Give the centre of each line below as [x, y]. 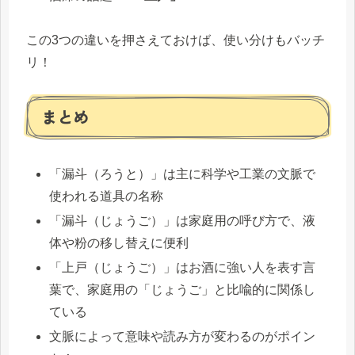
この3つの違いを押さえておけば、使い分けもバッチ [176, 40]
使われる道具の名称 [107, 196]
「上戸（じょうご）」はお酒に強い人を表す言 [183, 267]
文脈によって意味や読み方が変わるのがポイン [183, 337]
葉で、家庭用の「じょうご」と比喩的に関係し [183, 289]
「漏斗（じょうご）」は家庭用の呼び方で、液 [183, 220]
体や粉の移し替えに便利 [119, 242]
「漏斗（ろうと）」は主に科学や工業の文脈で [183, 174]
